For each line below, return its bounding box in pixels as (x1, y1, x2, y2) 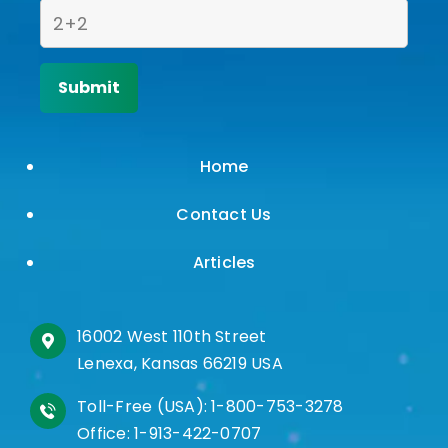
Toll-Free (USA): (77, 394, 212, 418)
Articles (192, 251, 256, 275)
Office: (77, 421, 135, 445)
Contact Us (176, 203, 272, 227)
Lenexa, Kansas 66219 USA (77, 352, 283, 376)
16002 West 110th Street (77, 325, 267, 349)
